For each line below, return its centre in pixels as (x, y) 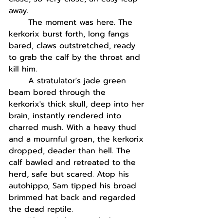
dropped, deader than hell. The (71, 151)
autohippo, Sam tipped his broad (74, 186)
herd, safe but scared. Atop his (70, 174)
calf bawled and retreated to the (74, 163)
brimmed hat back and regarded (74, 198)
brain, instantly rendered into (66, 116)
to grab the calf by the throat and (76, 57)
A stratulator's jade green (79, 81)
